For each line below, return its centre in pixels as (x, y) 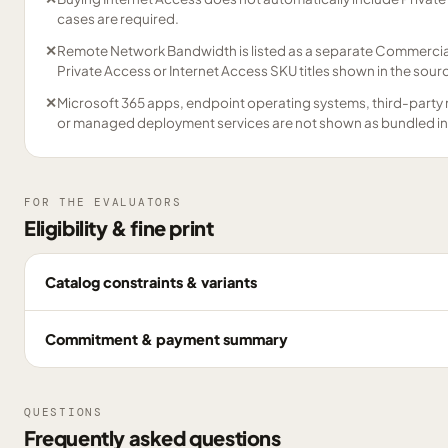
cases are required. (118, 18)
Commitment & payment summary (166, 338)
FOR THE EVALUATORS (103, 202)
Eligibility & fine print (119, 227)
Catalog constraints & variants (151, 281)
